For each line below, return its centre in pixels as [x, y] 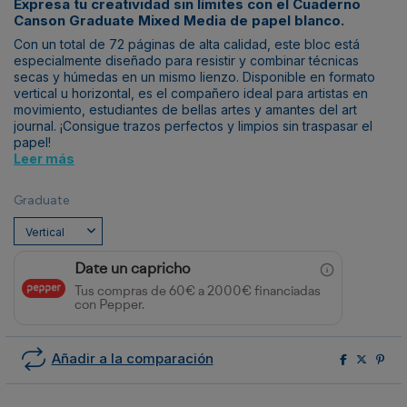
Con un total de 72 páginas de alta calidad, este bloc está [187, 45]
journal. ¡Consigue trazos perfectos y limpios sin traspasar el [193, 126]
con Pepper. [109, 306]
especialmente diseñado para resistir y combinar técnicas [186, 61]
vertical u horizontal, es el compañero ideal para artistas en [191, 94]
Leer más [44, 159]
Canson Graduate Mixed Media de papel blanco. [179, 21]
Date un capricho [133, 270]
